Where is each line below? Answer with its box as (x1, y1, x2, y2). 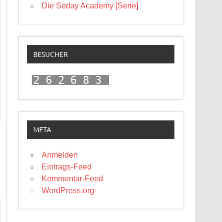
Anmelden (42, 151, 78, 160)
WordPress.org (42, 186, 95, 195)
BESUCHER (33, 50, 68, 59)
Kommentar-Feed (42, 174, 104, 183)
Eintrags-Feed (42, 163, 92, 171)
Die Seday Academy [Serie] (42, 1, 139, 10)
